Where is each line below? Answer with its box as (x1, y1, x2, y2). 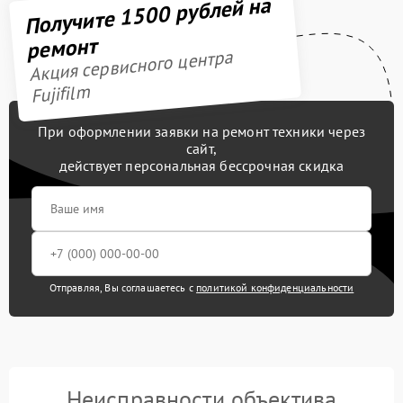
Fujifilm (29, 79, 91, 109)
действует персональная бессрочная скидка (58, 156, 345, 175)
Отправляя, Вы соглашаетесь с (49, 280, 197, 294)
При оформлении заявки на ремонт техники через (37, 121, 366, 140)
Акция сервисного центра (27, 45, 234, 87)
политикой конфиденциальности (196, 280, 354, 294)
